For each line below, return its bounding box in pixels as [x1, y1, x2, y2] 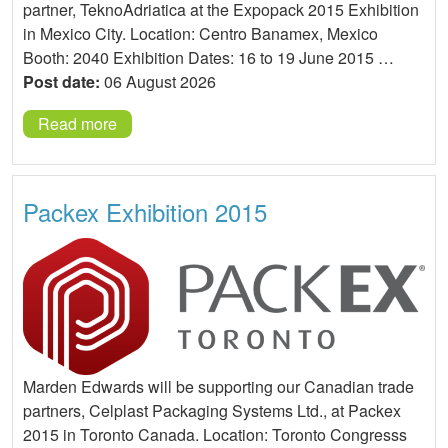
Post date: [23, 70, 100, 94]
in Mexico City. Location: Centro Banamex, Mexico [23, 22, 378, 46]
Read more [38, 112, 117, 136]
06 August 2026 [100, 70, 216, 94]
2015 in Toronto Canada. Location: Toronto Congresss [23, 422, 407, 446]
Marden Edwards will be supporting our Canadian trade [23, 374, 414, 398]
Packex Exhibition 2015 [23, 194, 267, 230]
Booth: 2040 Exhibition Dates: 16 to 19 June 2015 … [23, 46, 394, 70]
